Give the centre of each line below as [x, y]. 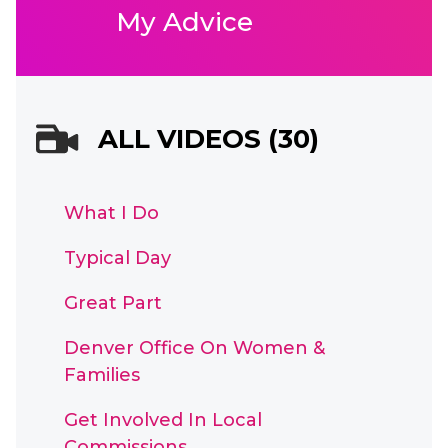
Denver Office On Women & [194, 348]
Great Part [113, 303]
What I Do [111, 213]
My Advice [184, 22]
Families [102, 375]
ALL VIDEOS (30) [208, 139]
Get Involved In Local [163, 420]
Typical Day [117, 258]
